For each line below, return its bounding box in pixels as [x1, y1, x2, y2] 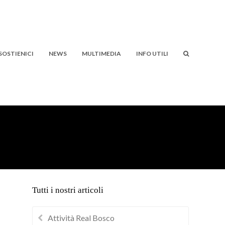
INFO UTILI [136, 50, 168, 57]
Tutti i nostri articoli [32, 185, 103, 195]
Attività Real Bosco [48, 212, 115, 222]
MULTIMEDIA [82, 50, 121, 57]
